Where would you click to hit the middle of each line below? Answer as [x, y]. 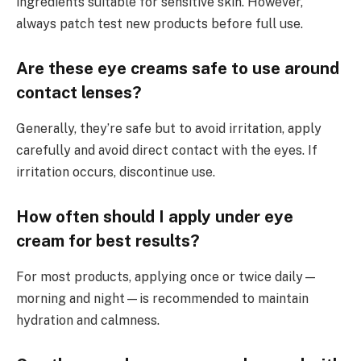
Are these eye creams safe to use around [178, 69]
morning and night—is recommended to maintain [162, 298]
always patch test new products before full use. [160, 23]
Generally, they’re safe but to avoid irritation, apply [169, 128]
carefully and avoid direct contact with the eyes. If [167, 150]
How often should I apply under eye [155, 217]
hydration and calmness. [88, 320]
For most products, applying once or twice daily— [167, 276]
